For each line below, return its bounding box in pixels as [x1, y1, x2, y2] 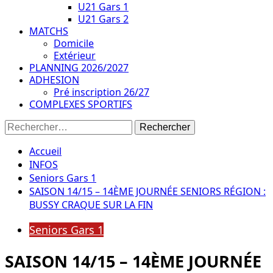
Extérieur [54, 49, 96, 62]
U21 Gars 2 [78, 12, 129, 26]
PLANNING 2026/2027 [29, 61, 129, 74]
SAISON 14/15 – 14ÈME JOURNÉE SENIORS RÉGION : [29, 185, 266, 198]
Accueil [29, 144, 62, 158]
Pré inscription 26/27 [54, 85, 149, 99]
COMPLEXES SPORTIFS [29, 97, 132, 111]
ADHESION [29, 73, 79, 87]
